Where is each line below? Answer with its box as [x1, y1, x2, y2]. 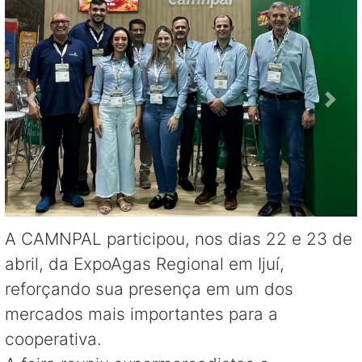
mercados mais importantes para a [5, 303, 278, 324]
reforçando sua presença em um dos [5, 278, 293, 299]
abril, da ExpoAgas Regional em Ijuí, [5, 253, 284, 274]
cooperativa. [5, 328, 102, 349]
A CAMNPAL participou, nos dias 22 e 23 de [5, 228, 352, 249]
